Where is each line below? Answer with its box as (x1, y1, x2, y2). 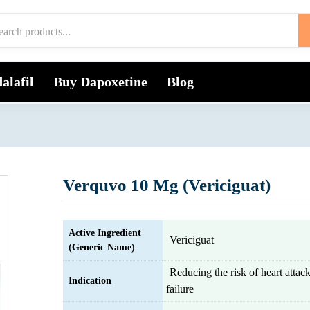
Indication (69, 275, 111, 286)
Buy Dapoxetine (53, 74, 147, 89)
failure (166, 283, 194, 295)
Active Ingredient (69, 228, 141, 238)
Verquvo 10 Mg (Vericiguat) (63, 176, 271, 194)
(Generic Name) (69, 242, 135, 253)
